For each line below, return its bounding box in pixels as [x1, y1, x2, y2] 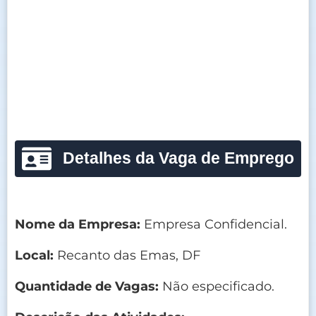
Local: [15, 247, 54, 263]
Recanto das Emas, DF [54, 247, 200, 263]
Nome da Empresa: [15, 216, 140, 232]
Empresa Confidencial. [140, 216, 287, 232]
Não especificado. [159, 278, 274, 294]
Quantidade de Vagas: [15, 278, 159, 294]
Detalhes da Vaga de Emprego [62, 149, 294, 167]
